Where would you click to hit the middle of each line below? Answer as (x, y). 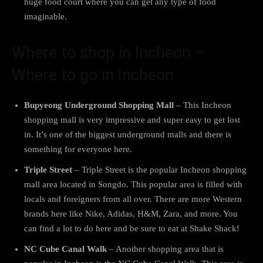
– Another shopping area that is (165, 249)
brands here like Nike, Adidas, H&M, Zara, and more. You (131, 213)
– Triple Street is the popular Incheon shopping (159, 169)
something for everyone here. (78, 149)
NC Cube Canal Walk (65, 249)
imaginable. (45, 16)
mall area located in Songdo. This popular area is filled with (133, 184)
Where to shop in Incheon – (108, 53)
